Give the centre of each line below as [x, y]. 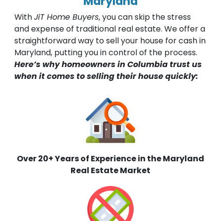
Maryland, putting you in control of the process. [106, 52]
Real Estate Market [110, 170]
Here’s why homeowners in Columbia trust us [108, 64]
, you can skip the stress [145, 17]
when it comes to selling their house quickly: [106, 76]
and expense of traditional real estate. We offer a [110, 29]
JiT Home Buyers [66, 17]
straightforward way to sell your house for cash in [110, 40]
